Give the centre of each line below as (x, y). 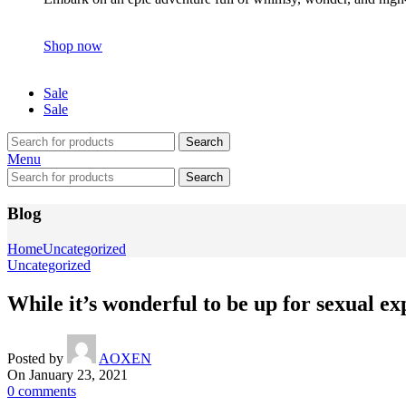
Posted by (35, 358)
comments (47, 391)
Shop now (73, 46)
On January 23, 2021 (68, 374)
